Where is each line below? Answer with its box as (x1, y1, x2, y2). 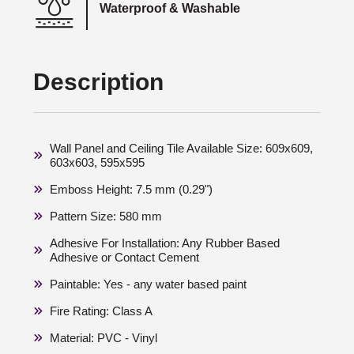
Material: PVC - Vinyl (50, 331, 157, 345)
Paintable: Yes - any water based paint (50, 277, 247, 292)
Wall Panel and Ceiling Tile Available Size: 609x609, (50, 141, 313, 156)
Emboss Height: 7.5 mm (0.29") (50, 183, 213, 197)
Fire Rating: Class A (50, 304, 153, 318)
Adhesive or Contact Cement (50, 250, 199, 265)
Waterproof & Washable (99, 2, 240, 16)
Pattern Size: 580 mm (50, 209, 162, 224)
